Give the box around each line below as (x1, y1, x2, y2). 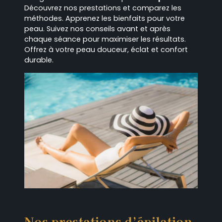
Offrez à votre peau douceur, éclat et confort (24, 45, 188, 55)
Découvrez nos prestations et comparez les (24, 3, 181, 13)
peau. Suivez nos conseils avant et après (24, 24, 170, 34)
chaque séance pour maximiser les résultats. (24, 34, 186, 45)
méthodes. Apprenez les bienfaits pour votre (24, 13, 185, 24)
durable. (24, 55, 54, 65)
